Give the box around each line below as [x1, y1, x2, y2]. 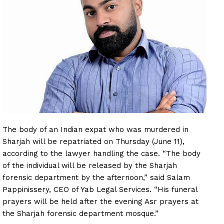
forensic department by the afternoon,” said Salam [2, 173, 190, 182]
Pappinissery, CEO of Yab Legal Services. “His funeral [2, 185, 197, 194]
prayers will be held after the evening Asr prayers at [2, 197, 198, 206]
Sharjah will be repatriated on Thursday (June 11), [2, 137, 184, 146]
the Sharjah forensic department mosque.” [2, 209, 158, 218]
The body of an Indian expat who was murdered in [2, 125, 188, 134]
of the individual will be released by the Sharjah [2, 161, 177, 170]
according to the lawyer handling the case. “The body [2, 149, 200, 158]
